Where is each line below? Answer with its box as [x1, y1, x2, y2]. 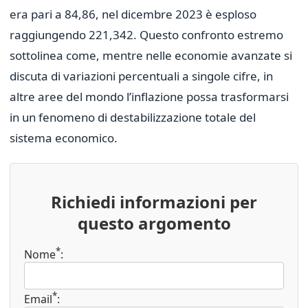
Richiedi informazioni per [51, 190, 257, 214]
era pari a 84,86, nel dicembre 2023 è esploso [10, 6, 256, 23]
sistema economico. [10, 130, 118, 146]
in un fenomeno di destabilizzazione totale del [10, 109, 256, 126]
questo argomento [77, 212, 231, 235]
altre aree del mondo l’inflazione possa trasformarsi [10, 89, 289, 105]
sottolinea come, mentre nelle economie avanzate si [10, 47, 292, 64]
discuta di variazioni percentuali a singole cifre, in [10, 68, 273, 85]
